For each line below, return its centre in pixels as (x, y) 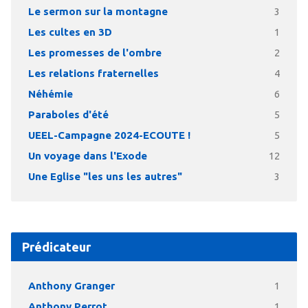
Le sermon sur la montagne (98, 12)
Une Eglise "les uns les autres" (105, 177)
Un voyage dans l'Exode (87, 156)
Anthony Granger (71, 286)
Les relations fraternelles (93, 74)
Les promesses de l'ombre (95, 53)
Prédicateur (56, 247)
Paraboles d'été (68, 115)
